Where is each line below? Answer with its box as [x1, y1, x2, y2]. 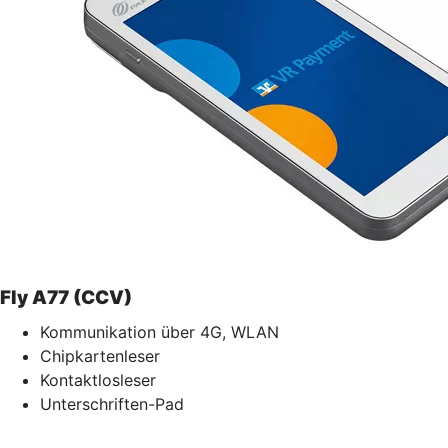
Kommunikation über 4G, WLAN [40, 321, 279, 342]
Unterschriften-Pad [40, 393, 184, 414]
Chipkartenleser [40, 345, 160, 366]
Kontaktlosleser [40, 369, 156, 390]
